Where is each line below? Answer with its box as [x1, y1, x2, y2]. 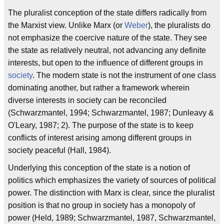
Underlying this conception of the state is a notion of [8, 163, 190, 172]
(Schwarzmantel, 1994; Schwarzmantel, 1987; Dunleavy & [8, 108, 214, 117]
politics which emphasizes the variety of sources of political [8, 175, 216, 184]
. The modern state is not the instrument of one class [32, 70, 216, 79]
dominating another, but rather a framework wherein [8, 83, 189, 92]
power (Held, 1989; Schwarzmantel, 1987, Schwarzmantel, [8, 213, 215, 222]
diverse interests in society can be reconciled [8, 95, 166, 104]
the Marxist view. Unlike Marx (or [8, 20, 124, 29]
